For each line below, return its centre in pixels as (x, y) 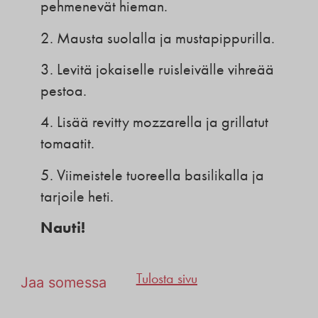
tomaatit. (67, 144)
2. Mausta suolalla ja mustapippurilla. (157, 38)
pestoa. (63, 91)
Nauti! (62, 228)
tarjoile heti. (77, 196)
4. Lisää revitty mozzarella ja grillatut (154, 122)
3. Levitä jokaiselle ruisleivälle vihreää (157, 70)
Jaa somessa (63, 282)
